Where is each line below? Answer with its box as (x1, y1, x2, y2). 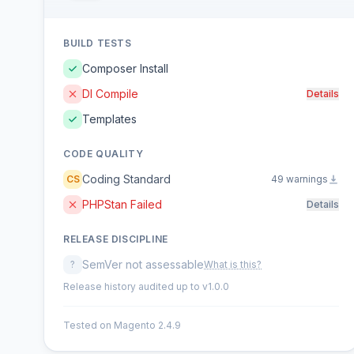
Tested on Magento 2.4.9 (63, 319, 181, 331)
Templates (82, 112, 137, 126)
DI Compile (82, 87, 138, 100)
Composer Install (82, 62, 168, 75)
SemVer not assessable (82, 258, 204, 271)
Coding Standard (82, 172, 171, 186)
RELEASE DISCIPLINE (63, 233, 168, 245)
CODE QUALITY (63, 148, 144, 160)
